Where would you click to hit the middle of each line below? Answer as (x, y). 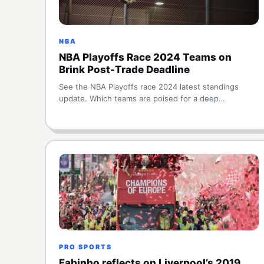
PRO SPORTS (85, 247)
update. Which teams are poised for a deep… (142, 98)
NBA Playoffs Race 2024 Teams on (145, 57)
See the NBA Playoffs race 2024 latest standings (149, 87)
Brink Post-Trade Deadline (124, 70)
